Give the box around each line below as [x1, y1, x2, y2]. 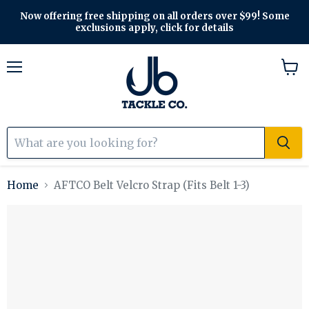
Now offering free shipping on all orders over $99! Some [19, 10, 290, 22]
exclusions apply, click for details [75, 22, 234, 34]
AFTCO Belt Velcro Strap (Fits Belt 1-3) [54, 179, 250, 192]
